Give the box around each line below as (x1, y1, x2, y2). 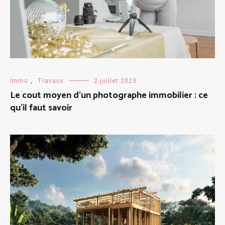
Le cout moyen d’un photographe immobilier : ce (10, 88, 208, 103)
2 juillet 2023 (94, 77, 137, 85)
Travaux (37, 77, 64, 85)
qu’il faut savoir (10, 100, 72, 116)
